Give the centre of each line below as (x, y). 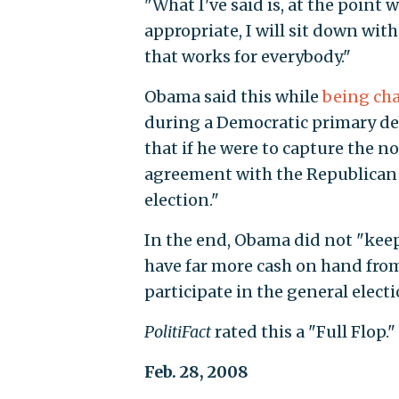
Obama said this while (233, 97)
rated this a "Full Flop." (303, 332)
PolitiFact (177, 332)
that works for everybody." (247, 57)
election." (181, 200)
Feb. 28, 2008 (196, 372)
